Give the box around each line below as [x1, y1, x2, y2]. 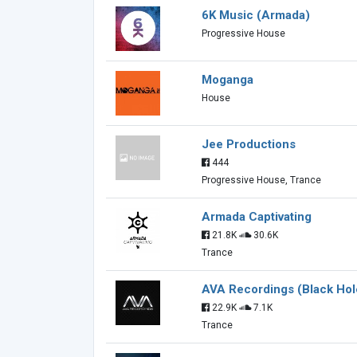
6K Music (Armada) [202, 8, 310, 22]
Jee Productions [202, 137, 296, 151]
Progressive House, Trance [202, 175, 321, 186]
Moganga [202, 73, 253, 87]
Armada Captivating [202, 210, 312, 224]
